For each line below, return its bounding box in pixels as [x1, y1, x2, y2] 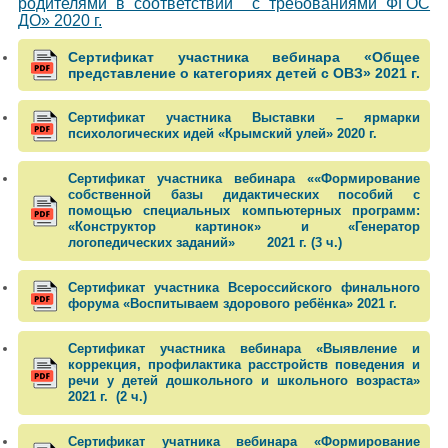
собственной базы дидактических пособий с [67, 186, 421, 202]
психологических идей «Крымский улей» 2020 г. [67, 125, 377, 141]
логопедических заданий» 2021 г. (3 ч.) [67, 234, 342, 250]
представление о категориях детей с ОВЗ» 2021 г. [67, 64, 420, 81]
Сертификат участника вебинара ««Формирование [67, 170, 421, 186]
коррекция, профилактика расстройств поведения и [67, 356, 421, 372]
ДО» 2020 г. [17, 11, 102, 29]
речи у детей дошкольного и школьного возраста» [67, 372, 421, 388]
